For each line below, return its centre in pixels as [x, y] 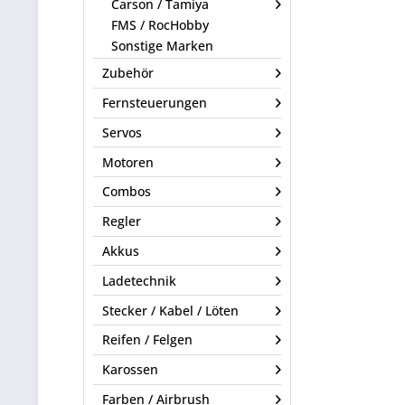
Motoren [128, 162]
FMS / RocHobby [160, 24]
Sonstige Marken [162, 45]
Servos [122, 132]
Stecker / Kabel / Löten [170, 310]
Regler [122, 221]
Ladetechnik [139, 280]
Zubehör [128, 73]
